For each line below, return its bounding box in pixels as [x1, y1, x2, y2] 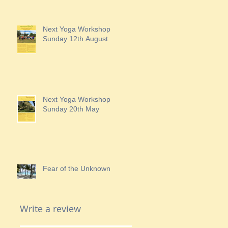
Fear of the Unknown [43, 164, 110, 173]
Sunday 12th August [43, 35, 108, 43]
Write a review [20, 203, 81, 215]
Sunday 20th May [43, 105, 99, 113]
